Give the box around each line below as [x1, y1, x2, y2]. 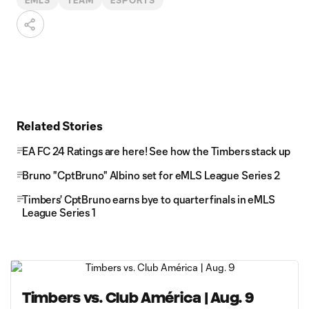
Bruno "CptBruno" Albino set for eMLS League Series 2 [22, 169, 280, 181]
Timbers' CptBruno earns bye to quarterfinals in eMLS [22, 193, 275, 206]
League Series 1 [22, 206, 96, 219]
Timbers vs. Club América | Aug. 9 [22, 290, 254, 306]
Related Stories [17, 119, 103, 132]
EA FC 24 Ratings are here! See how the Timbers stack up [22, 145, 291, 157]
